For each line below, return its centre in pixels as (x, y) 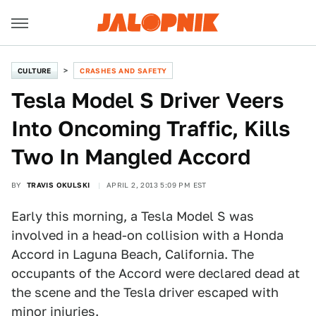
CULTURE (35, 71)
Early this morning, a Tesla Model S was (133, 216)
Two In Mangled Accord (131, 157)
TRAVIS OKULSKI (58, 185)
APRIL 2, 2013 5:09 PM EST (156, 185)
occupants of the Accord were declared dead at (156, 273)
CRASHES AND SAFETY (123, 71)
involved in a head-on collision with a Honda (147, 235)
